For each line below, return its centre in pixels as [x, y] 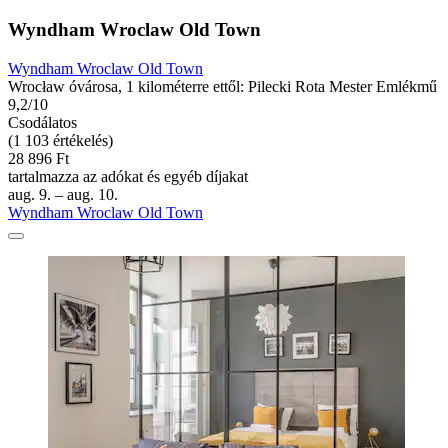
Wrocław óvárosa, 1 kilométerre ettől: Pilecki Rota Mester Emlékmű [222, 86]
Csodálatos [42, 122]
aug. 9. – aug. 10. [63, 194]
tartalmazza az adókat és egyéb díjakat [128, 176]
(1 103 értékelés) [60, 140]
